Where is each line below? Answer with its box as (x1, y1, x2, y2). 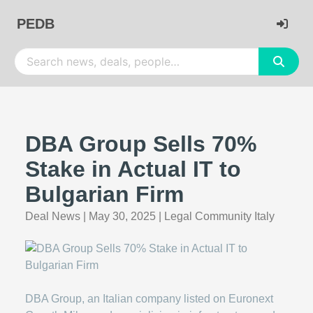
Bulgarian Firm (25, 182, 184, 207)
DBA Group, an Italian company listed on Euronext (25, 293, 273, 305)
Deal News (25, 210, 80, 222)
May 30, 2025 (89, 210, 156, 222)
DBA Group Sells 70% (25, 131, 256, 156)
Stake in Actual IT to (25, 156, 241, 182)
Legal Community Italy (164, 210, 275, 222)
